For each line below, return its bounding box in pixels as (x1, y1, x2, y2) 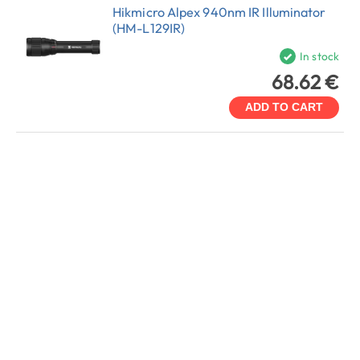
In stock (300, 49, 339, 64)
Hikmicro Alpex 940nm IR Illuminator (112, 4, 326, 21)
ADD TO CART (245, 101, 323, 114)
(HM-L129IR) (112, 20, 186, 37)
